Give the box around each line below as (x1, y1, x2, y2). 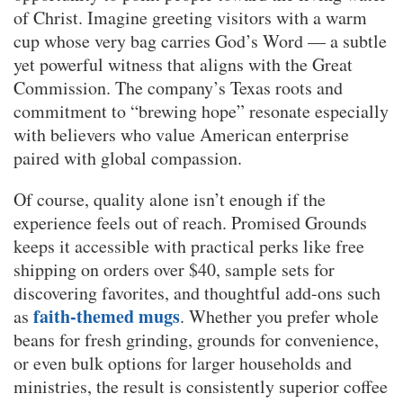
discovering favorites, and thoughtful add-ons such (13, 280, 381, 305)
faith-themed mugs (33, 302, 180, 329)
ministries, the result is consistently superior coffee (13, 373, 388, 399)
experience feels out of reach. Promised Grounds (13, 210, 367, 235)
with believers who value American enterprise (13, 121, 349, 147)
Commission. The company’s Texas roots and (13, 75, 343, 100)
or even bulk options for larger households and (13, 350, 352, 375)
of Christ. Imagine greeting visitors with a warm (13, 4, 367, 30)
